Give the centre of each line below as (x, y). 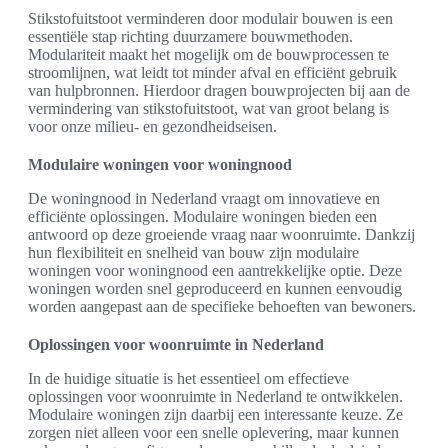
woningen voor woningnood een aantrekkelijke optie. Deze (215, 271)
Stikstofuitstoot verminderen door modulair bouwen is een (210, 19)
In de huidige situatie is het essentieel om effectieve (188, 379)
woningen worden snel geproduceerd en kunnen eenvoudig (215, 289)
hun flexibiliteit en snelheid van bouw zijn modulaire (193, 253)
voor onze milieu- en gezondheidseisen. (152, 127)
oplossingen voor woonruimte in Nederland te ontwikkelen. (215, 397)
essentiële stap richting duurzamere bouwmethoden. (190, 37)
